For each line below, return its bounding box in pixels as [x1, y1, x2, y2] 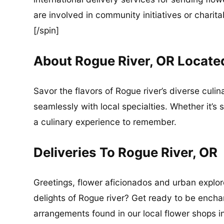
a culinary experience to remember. [33, 116, 177, 127]
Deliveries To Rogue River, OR [33, 144, 218, 160]
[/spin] [33, 25, 59, 36]
